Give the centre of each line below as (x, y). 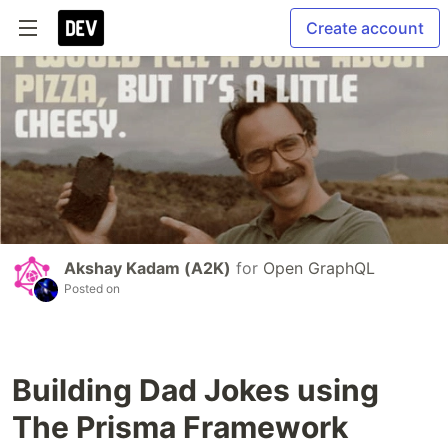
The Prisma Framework (180, 427)
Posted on (92, 289)
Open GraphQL (319, 268)
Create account (365, 28)
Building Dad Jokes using (195, 390)
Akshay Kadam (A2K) (147, 268)
